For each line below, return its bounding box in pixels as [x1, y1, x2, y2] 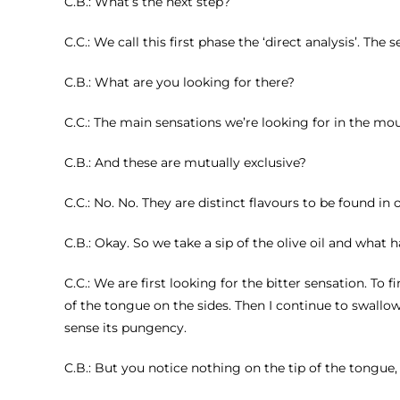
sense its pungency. [64, 319, 187, 336]
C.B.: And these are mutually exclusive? [64, 154, 306, 171]
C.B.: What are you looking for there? [64, 73, 295, 90]
